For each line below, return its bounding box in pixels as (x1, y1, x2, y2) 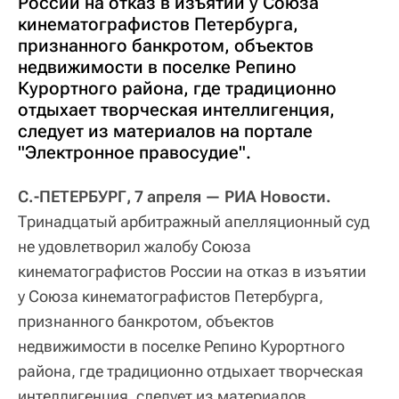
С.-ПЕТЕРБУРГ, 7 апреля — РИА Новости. (18, 186, 331, 206)
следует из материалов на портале (18, 119, 313, 142)
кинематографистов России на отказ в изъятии (18, 261, 366, 281)
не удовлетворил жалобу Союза (18, 236, 251, 256)
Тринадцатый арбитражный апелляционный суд (18, 211, 370, 231)
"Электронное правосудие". (18, 141, 251, 163)
